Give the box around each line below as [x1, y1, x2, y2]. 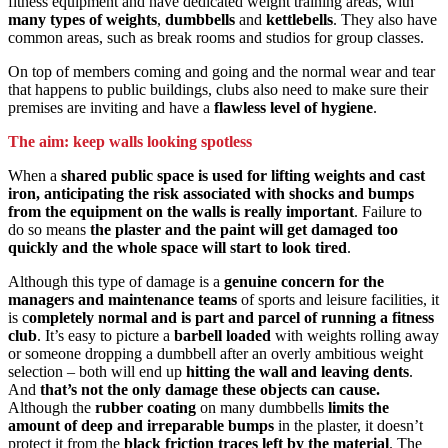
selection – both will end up [8, 363, 182, 380]
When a [8, 167, 61, 184]
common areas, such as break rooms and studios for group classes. [8, 29, 424, 46]
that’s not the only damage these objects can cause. [40, 381, 380, 398]
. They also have [333, 11, 437, 28]
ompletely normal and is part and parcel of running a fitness [29, 309, 434, 326]
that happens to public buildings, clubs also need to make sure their [8, 81, 428, 98]
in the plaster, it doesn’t [274, 417, 423, 434]
